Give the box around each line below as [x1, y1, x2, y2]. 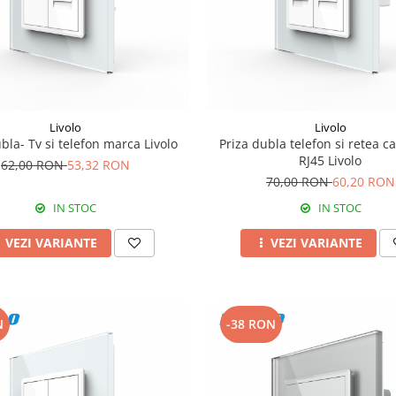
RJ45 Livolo [299, 151, 362, 169]
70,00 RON [265, 172, 332, 190]
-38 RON [225, 315, 276, 332]
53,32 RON [66, 156, 130, 173]
